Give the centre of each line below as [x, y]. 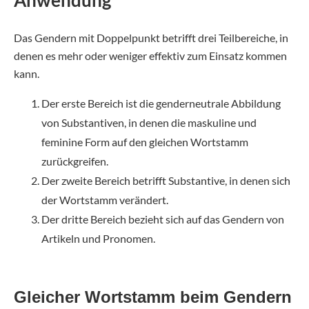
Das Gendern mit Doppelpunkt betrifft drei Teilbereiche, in [151, 38]
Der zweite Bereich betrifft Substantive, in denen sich [166, 181]
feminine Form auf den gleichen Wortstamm [145, 142]
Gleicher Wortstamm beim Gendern [153, 297]
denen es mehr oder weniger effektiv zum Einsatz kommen [150, 56]
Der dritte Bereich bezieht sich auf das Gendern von [163, 219]
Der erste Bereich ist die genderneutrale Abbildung [161, 103]
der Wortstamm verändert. [105, 200]
